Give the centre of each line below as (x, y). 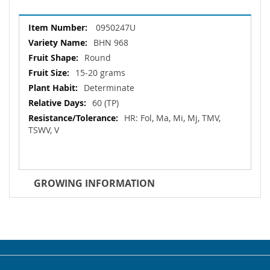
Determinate (109, 88)
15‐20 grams (100, 73)
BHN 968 (111, 43)
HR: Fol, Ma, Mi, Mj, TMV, (172, 118)
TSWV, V (44, 130)
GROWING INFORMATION (94, 184)
